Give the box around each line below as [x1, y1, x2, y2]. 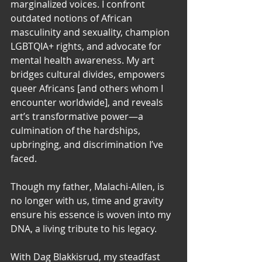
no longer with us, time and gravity [11, 194, 166, 207]
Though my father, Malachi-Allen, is [11, 180, 167, 193]
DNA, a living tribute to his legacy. [11, 222, 157, 235]
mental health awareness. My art [11, 54, 157, 67]
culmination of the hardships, [11, 124, 143, 137]
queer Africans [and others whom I [11, 82, 166, 95]
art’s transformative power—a [11, 110, 146, 123]
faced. [11, 152, 37, 165]
